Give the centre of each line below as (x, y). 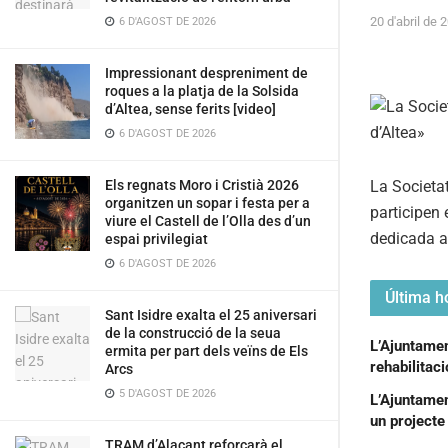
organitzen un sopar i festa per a (207, 203)
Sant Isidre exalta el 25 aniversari (211, 315)
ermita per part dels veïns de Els (206, 351)
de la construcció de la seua (193, 333)
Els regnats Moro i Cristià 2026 (202, 185)
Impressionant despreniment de (206, 73)
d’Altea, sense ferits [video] (190, 109)
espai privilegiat (156, 239)
